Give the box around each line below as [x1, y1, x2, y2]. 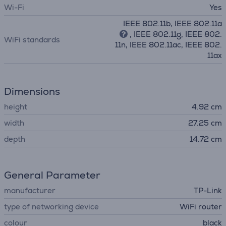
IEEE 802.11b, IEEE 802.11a [123, 19, 222, 28]
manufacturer [4, 186, 55, 195]
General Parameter [4, 168, 100, 182]
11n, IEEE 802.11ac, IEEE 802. [115, 40, 222, 49]
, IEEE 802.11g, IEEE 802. [128, 29, 222, 39]
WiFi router [180, 202, 222, 211]
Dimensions [4, 85, 60, 98]
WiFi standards [4, 34, 60, 44]
